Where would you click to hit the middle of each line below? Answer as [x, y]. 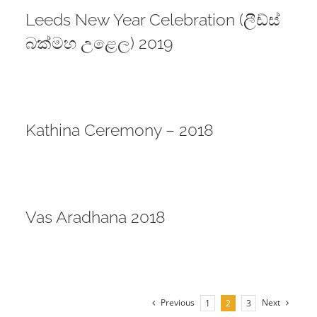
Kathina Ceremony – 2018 [119, 130]
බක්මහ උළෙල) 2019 [99, 43]
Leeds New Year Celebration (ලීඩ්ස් [152, 20]
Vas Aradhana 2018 [95, 217]
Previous [178, 303]
